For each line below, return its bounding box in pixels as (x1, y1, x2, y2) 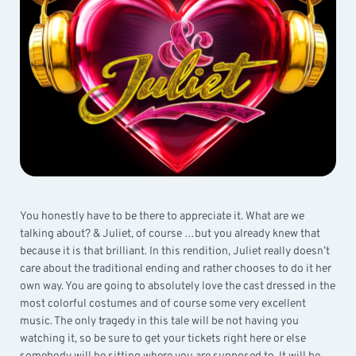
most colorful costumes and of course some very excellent (20, 296, 306, 311)
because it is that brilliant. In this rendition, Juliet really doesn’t (20, 244, 330, 258)
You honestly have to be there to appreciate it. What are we (20, 209, 304, 223)
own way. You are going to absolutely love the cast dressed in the (20, 279, 335, 293)
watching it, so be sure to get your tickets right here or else (20, 331, 306, 346)
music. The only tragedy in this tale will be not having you (20, 314, 299, 328)
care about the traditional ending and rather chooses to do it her (20, 261, 331, 276)
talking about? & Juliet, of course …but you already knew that (20, 226, 320, 241)
